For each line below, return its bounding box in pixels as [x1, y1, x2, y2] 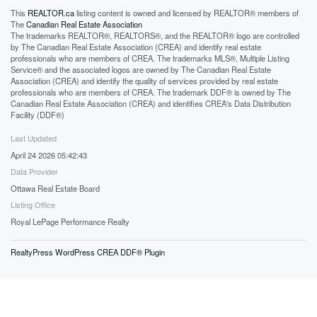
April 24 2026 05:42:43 [11, 149, 87, 161]
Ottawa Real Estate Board [11, 183, 100, 194]
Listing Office [11, 199, 55, 210]
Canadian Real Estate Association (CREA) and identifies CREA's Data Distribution [11, 98, 291, 109]
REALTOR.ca [28, 7, 74, 18]
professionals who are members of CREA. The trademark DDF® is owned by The [11, 86, 291, 98]
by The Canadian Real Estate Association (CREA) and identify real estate [11, 41, 261, 52]
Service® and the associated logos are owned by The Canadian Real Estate [11, 64, 271, 75]
